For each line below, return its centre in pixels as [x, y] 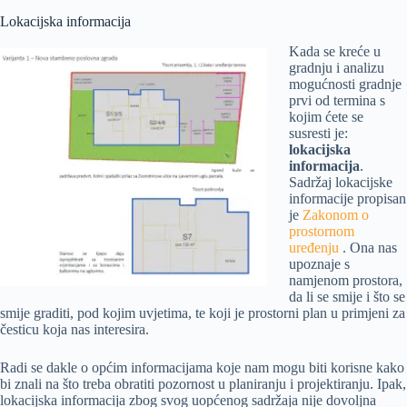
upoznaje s [319, 263]
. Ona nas [368, 247]
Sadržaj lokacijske [341, 182]
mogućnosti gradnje [345, 84]
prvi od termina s [337, 100]
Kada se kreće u [335, 51]
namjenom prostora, [346, 280]
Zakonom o [336, 214]
